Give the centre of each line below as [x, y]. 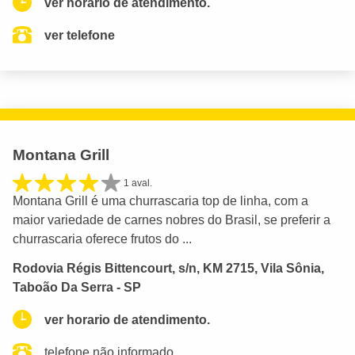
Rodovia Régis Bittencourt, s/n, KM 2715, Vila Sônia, [168, 268]
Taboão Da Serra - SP [77, 287]
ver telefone [80, 35]
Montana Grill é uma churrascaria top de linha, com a [160, 200]
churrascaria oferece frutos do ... [102, 239]
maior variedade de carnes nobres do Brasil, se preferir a [172, 219]
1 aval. [138, 183]
